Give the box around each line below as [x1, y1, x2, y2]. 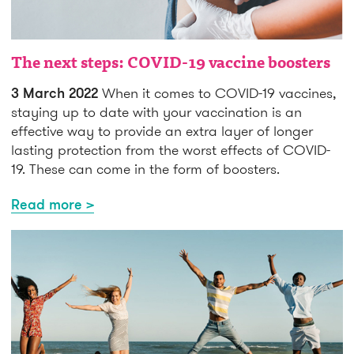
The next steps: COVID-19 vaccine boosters [11, 55, 330, 72]
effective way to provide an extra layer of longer [11, 121, 313, 140]
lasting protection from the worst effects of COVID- [11, 140, 330, 159]
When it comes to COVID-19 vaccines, [98, 83, 337, 102]
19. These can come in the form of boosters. [11, 159, 280, 178]
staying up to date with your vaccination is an [11, 102, 302, 121]
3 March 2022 [11, 83, 98, 101]
